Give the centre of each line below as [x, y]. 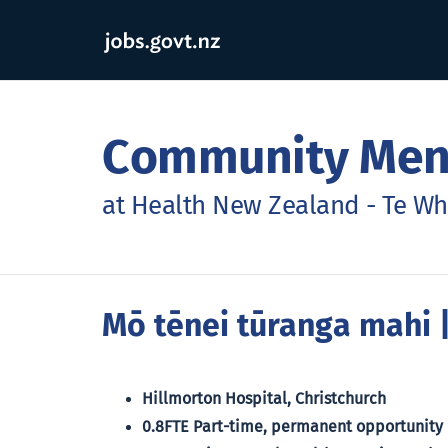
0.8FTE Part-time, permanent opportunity [292, 427]
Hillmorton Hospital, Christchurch [264, 399]
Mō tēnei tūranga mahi [266, 327]
